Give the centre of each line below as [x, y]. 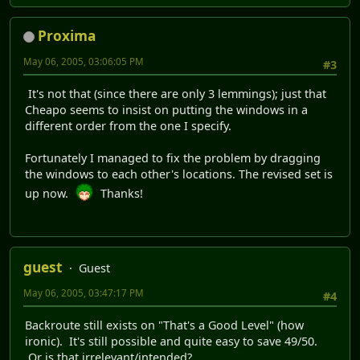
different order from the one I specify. [128, 126]
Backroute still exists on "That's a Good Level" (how [164, 325]
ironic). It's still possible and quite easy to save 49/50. [171, 342]
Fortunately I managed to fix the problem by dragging [173, 158]
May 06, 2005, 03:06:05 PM [84, 62]
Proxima [67, 36]
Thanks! [119, 194]
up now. [50, 194]
